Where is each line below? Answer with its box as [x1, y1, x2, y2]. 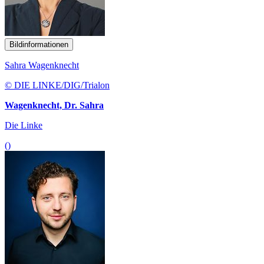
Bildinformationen [9, 40, 68, 49]
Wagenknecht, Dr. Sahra [5, 100, 104, 111]
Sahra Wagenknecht [5, 60, 79, 71]
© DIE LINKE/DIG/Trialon [5, 80, 110, 91]
